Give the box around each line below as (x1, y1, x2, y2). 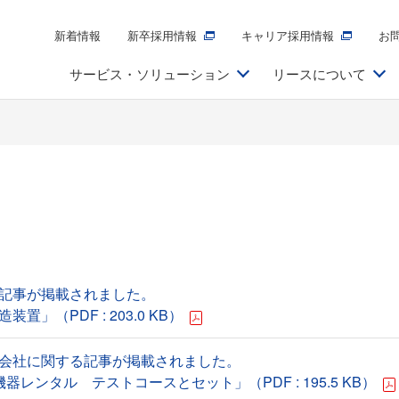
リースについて (273, 64, 366, 83)
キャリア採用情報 (241, 26, 334, 44)
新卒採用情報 (127, 26, 197, 44)
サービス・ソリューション (69, 64, 230, 83)
